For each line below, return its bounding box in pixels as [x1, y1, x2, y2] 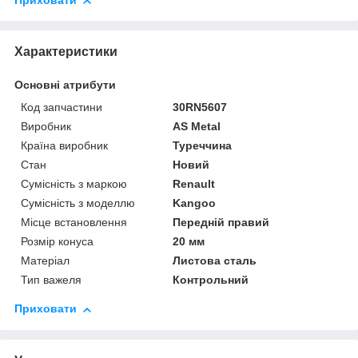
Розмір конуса [21, 235, 93, 249]
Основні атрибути [14, 78, 116, 92]
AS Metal [173, 120, 221, 133]
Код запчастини [21, 101, 102, 114]
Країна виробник [21, 139, 108, 153]
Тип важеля [21, 273, 82, 287]
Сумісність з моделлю [21, 197, 135, 210]
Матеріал [21, 254, 70, 268]
